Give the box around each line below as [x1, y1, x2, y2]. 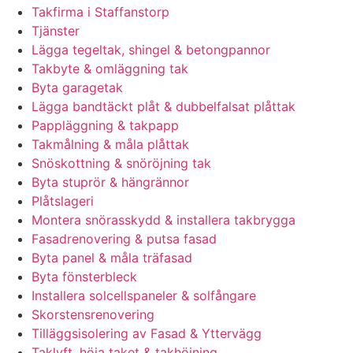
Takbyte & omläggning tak [32, 61, 188, 77]
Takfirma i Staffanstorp [32, 4, 169, 20]
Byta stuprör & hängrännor [32, 174, 189, 191]
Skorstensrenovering [32, 307, 154, 323]
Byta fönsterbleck [32, 269, 137, 285]
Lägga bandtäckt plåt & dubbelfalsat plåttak [32, 98, 295, 115]
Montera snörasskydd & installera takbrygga [32, 212, 295, 229]
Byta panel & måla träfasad [32, 250, 192, 266]
